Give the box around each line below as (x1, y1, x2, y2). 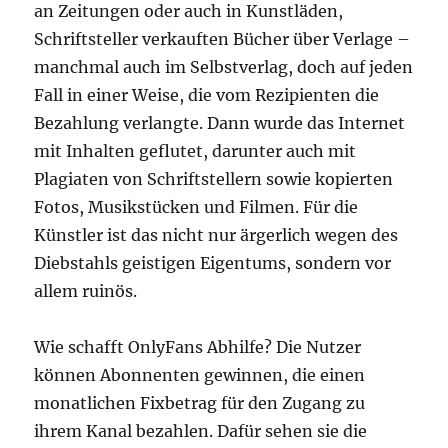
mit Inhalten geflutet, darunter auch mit (34, 141, 357, 161)
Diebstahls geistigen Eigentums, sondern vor (34, 253, 392, 273)
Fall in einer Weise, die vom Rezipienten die (34, 85, 380, 105)
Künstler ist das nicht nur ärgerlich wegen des (34, 225, 399, 245)
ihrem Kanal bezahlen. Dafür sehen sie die (34, 421, 368, 441)
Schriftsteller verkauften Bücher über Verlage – (34, 29, 411, 49)
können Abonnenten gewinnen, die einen (34, 365, 366, 385)
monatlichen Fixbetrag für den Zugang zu (34, 393, 366, 413)
